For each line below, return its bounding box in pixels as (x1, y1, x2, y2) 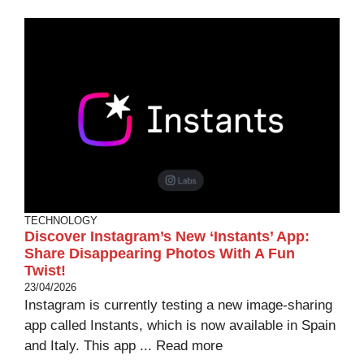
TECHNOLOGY (24, 214, 97, 227)
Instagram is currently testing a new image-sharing (24, 297, 332, 313)
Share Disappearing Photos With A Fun (24, 245, 295, 262)
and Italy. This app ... (24, 338, 156, 353)
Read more (156, 338, 223, 353)
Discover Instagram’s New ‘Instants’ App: (24, 228, 310, 245)
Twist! (24, 262, 66, 279)
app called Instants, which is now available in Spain (24, 318, 336, 333)
